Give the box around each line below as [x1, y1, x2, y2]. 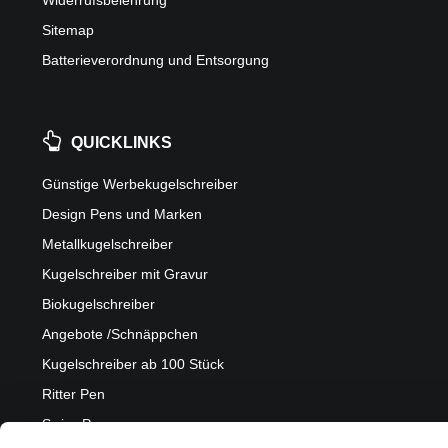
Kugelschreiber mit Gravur [42, 266, 208, 282]
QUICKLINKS [71, 134, 173, 151]
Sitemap [42, 22, 94, 38]
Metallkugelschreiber [42, 236, 173, 252]
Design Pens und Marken [42, 206, 202, 222]
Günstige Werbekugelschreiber [42, 176, 238, 192]
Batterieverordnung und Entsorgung [42, 52, 269, 68]
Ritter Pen [42, 386, 105, 402]
